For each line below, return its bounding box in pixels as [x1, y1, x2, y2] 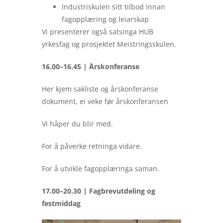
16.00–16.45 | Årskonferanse [42, 62, 139, 72]
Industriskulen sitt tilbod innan [62, 2, 165, 12]
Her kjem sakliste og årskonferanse [42, 84, 158, 94]
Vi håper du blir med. [42, 119, 113, 129]
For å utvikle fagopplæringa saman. [42, 164, 159, 174]
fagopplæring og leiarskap [62, 14, 149, 24]
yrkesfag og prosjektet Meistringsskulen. [42, 39, 176, 49]
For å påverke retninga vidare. [42, 141, 142, 151]
